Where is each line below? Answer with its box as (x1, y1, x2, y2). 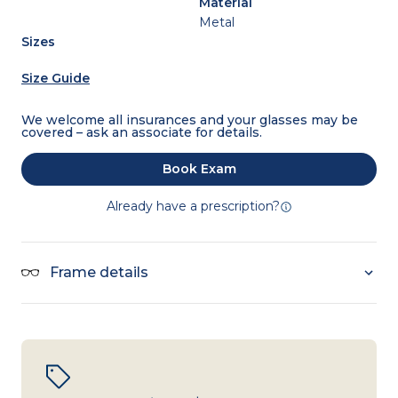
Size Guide (21, 69, 90, 86)
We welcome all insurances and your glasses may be (21, 111, 358, 128)
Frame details (50, 264, 148, 282)
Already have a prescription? (106, 198, 280, 215)
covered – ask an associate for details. (21, 123, 262, 140)
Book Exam (162, 161, 236, 178)
